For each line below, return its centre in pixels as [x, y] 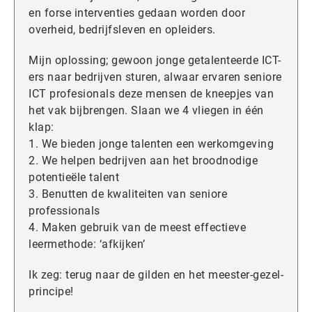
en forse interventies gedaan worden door [137, 13]
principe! [51, 291]
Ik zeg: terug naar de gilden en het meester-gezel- [156, 274]
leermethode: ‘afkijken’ [87, 244]
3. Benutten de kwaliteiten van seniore [128, 194]
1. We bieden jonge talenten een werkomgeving [151, 143]
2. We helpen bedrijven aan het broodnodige [143, 160]
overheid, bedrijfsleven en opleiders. [122, 29]
